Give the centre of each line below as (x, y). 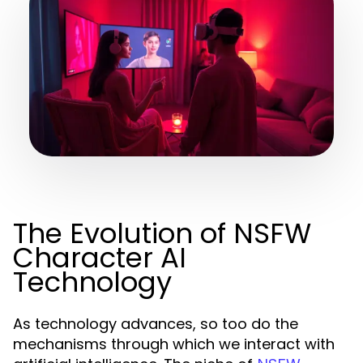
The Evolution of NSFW (162, 233)
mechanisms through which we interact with (174, 344)
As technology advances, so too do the (156, 324)
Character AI (100, 258)
